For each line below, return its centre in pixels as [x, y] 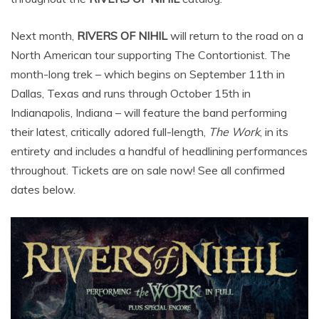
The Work [234, 131]
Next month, [44, 35]
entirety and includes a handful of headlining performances [159, 151]
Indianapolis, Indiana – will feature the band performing [149, 112]
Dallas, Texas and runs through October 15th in [131, 93]
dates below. [45, 189]
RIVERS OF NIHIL [122, 35]
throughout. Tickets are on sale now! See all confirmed [148, 170]
